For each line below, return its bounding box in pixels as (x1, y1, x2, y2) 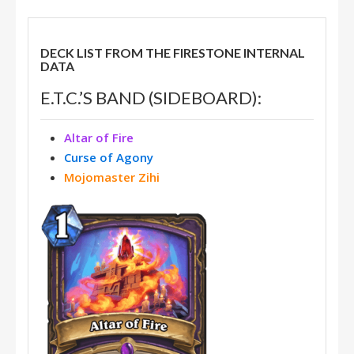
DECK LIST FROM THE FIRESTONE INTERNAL (40, 45, 305, 60)
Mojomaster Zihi (64, 169, 160, 185)
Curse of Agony (64, 149, 153, 165)
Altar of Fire (64, 130, 134, 145)
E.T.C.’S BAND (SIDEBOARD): (40, 87, 262, 108)
